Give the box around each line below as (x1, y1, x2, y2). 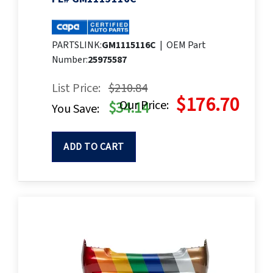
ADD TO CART (63, 140, 124, 154)
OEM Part (166, 38, 206, 52)
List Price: (52, 80, 101, 97)
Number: (52, 53, 88, 67)
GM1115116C (102, 38, 156, 52)
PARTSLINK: (52, 38, 102, 52)
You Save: (52, 101, 99, 118)
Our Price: (119, 97, 169, 115)
